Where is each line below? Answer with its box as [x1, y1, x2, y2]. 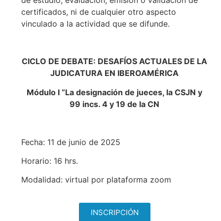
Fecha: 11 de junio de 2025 [21, 137, 120, 147]
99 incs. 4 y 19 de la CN [70, 99, 160, 109]
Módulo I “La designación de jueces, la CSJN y [27, 87, 203, 97]
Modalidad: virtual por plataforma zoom [21, 175, 171, 185]
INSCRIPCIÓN [90, 207, 139, 217]
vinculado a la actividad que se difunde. [21, 18, 170, 29]
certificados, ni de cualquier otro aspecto [21, 6, 176, 17]
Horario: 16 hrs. [21, 156, 78, 166]
